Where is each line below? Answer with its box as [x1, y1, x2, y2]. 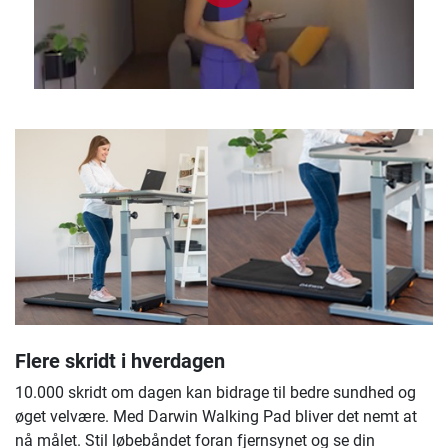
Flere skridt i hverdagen [15, 349, 225, 374]
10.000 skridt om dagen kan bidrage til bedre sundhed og [15, 383, 416, 403]
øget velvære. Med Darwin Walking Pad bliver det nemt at [15, 407, 417, 427]
